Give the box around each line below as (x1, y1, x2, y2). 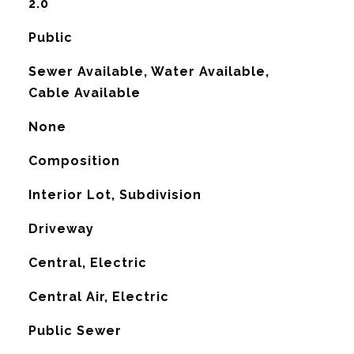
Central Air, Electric (28, 289, 169, 304)
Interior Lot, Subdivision (28, 187, 201, 202)
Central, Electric (28, 255, 147, 270)
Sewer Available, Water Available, (28, 64, 269, 79)
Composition (28, 153, 120, 168)
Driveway (28, 221, 94, 236)
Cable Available (28, 85, 141, 100)
